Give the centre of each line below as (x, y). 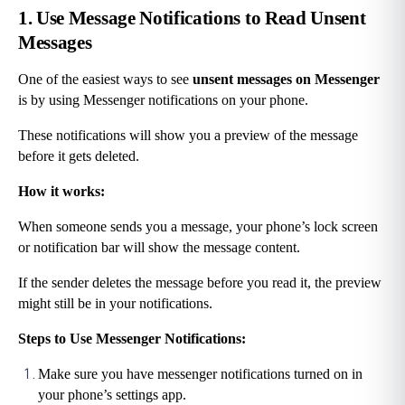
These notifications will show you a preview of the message (188, 136)
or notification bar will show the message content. (159, 248)
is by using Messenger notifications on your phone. (163, 100)
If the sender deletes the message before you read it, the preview (200, 283)
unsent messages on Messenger (286, 80)
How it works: (61, 192)
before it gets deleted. (79, 156)
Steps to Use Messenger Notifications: (132, 339)
